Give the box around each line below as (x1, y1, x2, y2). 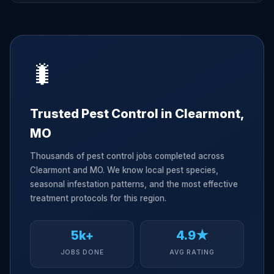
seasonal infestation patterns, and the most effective (30, 179, 238, 189)
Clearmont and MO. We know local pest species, (30, 165, 218, 175)
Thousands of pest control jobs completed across (30, 151, 224, 161)
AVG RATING (169, 248, 215, 256)
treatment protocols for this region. (30, 193, 166, 203)
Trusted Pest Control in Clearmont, (30, 106, 243, 121)
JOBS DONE (60, 248, 104, 256)
